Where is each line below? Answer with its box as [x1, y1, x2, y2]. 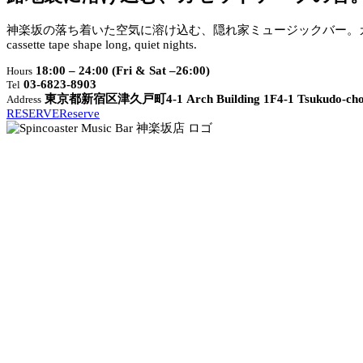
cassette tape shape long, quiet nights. [6, 38, 197, 52]
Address [6, 94, 41, 106]
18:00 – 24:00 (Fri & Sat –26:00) [36, 64, 210, 78]
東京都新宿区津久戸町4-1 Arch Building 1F [45, 92, 277, 106]
